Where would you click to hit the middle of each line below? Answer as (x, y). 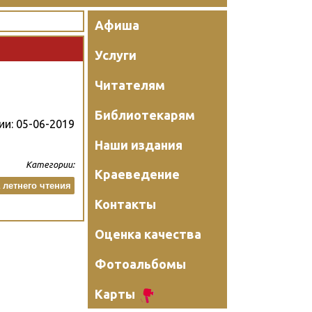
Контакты (125, 204)
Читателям (130, 85)
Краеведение (137, 174)
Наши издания (139, 145)
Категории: (50, 165)
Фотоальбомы (140, 264)
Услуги (116, 55)
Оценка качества (148, 234)
